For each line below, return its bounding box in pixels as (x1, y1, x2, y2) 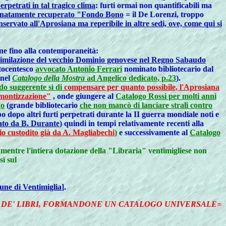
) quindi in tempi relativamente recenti (59, 119, 192, 128)
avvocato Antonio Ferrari (35, 65, 122, 73)
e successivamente (117, 128, 182, 137)
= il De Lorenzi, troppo (124, 10, 204, 19)
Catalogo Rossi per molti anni (115, 92, 216, 100)
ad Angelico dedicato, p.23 (85, 74, 176, 82)
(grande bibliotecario (5, 101, 80, 109)
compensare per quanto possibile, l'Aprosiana (64, 83, 219, 91)
